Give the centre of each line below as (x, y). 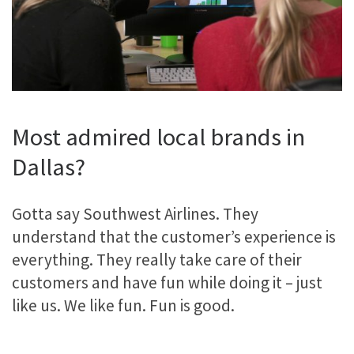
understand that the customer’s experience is (174, 237)
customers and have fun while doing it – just (167, 283)
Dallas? (49, 166)
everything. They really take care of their (157, 260)
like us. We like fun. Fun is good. (123, 306)
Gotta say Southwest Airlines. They (135, 214)
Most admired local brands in (158, 136)
